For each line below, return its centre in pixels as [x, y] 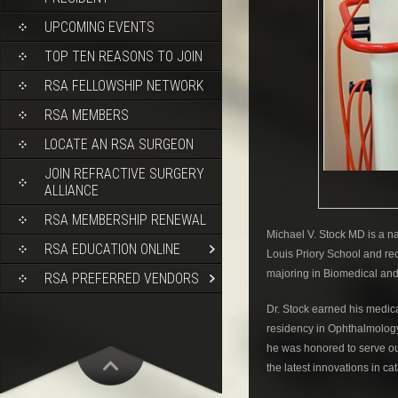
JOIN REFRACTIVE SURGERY [124, 174]
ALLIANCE [72, 191]
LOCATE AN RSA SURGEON [119, 144]
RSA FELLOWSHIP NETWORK [124, 86]
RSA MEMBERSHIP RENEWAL [125, 220]
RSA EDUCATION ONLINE [112, 249]
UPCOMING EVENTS [99, 27]
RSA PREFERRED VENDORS [122, 279]
